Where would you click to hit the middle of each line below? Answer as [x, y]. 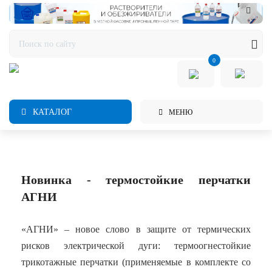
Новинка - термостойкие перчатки [136, 180]
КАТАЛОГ [51, 112]
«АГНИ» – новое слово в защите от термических [136, 229]
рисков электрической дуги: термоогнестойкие [136, 246]
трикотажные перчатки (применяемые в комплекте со [136, 262]
